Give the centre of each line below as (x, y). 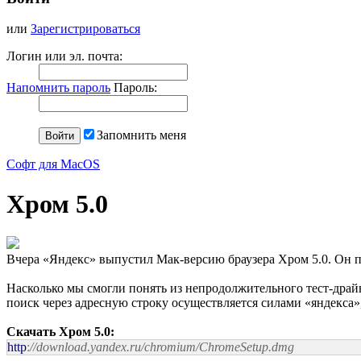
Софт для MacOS (53, 164)
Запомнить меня (141, 135)
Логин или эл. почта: (64, 56)
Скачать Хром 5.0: (60, 332)
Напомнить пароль (58, 88)
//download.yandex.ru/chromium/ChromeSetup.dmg (162, 347)
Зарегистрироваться (85, 29)
